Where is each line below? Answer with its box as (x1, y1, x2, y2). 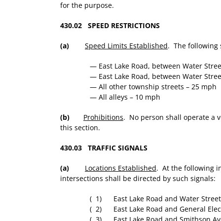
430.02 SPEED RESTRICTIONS (60, 21, 160, 31)
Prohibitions (83, 112, 123, 122)
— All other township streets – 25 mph (90, 82, 217, 92)
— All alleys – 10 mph (90, 92, 160, 102)
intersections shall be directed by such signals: (60, 174, 216, 184)
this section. (60, 123, 100, 133)
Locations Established (85, 163, 156, 173)
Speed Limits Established (85, 41, 168, 51)
